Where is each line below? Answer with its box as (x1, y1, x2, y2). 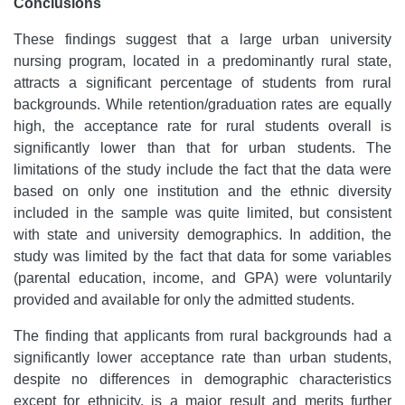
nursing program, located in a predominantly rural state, (14, 52, 391, 69)
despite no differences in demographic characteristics (14, 371, 391, 387)
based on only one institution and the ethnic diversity (14, 183, 391, 199)
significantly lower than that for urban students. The (14, 139, 391, 155)
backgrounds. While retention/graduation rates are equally (14, 96, 391, 112)
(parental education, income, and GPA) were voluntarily (14, 269, 391, 286)
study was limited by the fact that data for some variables (14, 248, 391, 264)
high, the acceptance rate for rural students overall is (14, 118, 391, 134)
